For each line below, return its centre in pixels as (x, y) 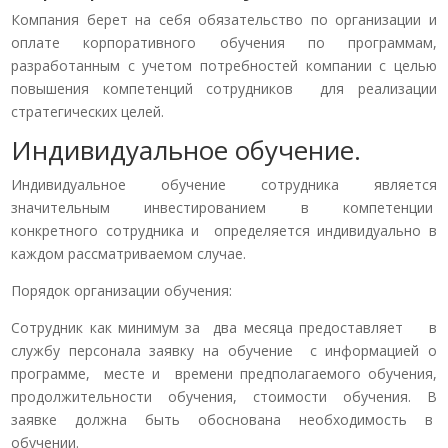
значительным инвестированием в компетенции (224, 207)
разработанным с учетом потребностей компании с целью (224, 65)
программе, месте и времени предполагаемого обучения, (224, 373)
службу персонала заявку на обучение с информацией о (224, 350)
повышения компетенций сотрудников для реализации (224, 88)
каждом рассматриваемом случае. (129, 253)
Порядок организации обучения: (122, 290)
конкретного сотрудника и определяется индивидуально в (224, 230)
